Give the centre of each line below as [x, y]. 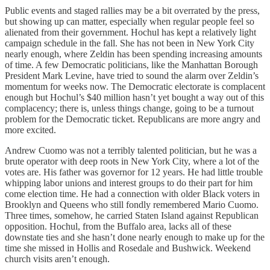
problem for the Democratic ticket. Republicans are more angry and [133, 119]
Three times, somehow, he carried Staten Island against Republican [132, 215]
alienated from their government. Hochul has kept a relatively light [130, 32]
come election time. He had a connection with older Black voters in [132, 193]
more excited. [30, 130]
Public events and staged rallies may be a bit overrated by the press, [132, 10]
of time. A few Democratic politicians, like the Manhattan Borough [131, 64]
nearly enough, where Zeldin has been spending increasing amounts [133, 54]
